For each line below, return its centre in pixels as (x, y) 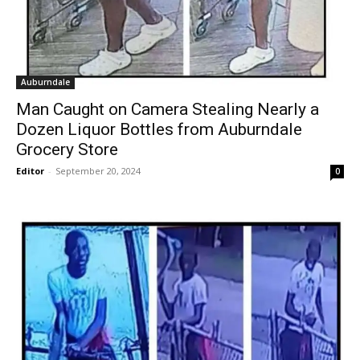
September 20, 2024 (98, 170)
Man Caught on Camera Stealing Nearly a (168, 109)
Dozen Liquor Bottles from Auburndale (159, 129)
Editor (30, 170)
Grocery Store (67, 149)
